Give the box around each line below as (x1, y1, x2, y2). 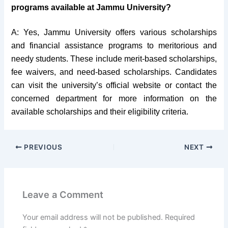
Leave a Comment (22, 188, 104, 200)
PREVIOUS (22, 143, 63, 152)
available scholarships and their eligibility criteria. (11, 107, 189, 117)
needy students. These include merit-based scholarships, (11, 54, 217, 64)
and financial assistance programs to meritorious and (11, 41, 217, 50)
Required (165, 212, 195, 222)
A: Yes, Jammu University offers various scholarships (11, 28, 217, 37)
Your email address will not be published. (22, 212, 163, 222)
